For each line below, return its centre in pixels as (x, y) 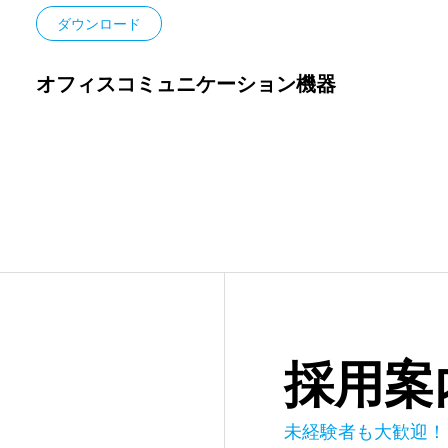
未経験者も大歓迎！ (365, 432)
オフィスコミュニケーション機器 (185, 84)
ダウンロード (98, 24)
